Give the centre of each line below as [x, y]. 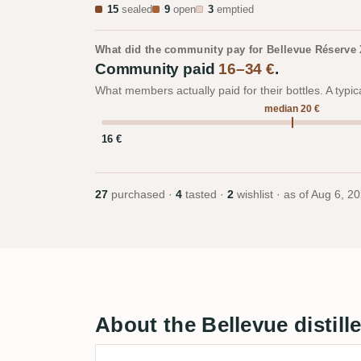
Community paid [157, 69]
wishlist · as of [272, 195]
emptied [234, 10]
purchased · [142, 195]
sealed [135, 10]
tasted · [205, 195]
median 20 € [293, 109]
